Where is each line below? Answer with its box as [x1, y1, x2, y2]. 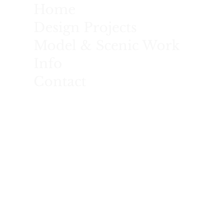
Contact [34, 73, 86, 90]
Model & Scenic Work [34, 37, 180, 54]
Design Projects [34, 19, 137, 36]
